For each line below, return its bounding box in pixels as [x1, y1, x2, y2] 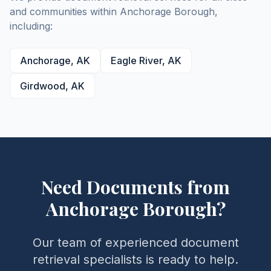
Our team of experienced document [32, 235, 239, 250]
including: [10, 20, 53, 32]
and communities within [10, 5, 120, 18]
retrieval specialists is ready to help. [33, 252, 238, 267]
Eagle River [111, 54, 162, 67]
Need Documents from [41, 175, 230, 199]
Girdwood [20, 80, 65, 92]
